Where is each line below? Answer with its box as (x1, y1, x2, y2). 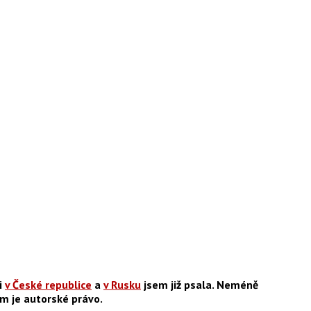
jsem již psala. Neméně (141, 278, 258, 292)
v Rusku (103, 278, 141, 292)
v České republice (5, 278, 92, 292)
